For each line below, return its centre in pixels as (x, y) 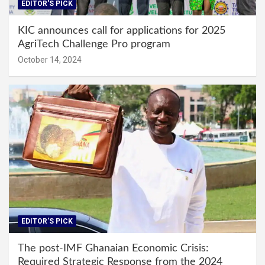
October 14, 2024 (50, 59)
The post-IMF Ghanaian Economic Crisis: (113, 248)
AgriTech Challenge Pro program (94, 44)
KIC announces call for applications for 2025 (122, 30)
